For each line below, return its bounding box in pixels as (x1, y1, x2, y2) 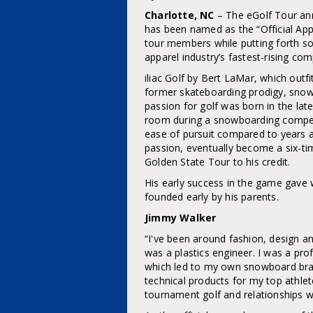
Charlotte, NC (145, 8, 214, 22)
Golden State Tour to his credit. (145, 155, 291, 168)
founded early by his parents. (145, 190, 279, 203)
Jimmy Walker (145, 211, 217, 224)
